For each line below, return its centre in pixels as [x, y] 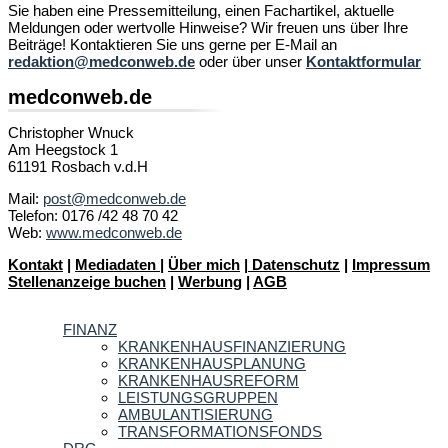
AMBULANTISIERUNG [195, 414]
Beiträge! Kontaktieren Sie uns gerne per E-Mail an [172, 44]
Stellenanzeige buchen [87, 281]
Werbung [210, 281]
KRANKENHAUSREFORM [208, 380]
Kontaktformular [363, 61]
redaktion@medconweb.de [101, 61]
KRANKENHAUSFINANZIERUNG [232, 346]
